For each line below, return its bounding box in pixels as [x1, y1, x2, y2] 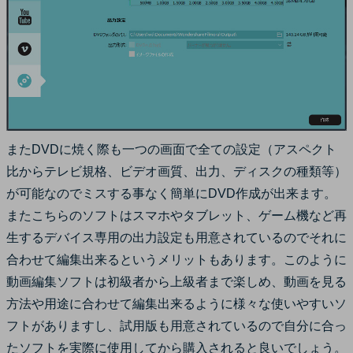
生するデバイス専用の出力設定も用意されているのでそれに [6, 231, 347, 245]
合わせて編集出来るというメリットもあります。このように [6, 253, 347, 267]
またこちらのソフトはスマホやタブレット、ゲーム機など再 [6, 209, 347, 223]
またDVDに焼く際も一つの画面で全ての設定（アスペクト [6, 143, 336, 157]
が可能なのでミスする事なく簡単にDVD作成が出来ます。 [6, 187, 336, 201]
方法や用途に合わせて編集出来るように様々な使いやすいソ [6, 297, 347, 311]
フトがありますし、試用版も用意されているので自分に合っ [6, 319, 347, 333]
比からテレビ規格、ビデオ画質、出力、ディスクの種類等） [6, 165, 347, 179]
